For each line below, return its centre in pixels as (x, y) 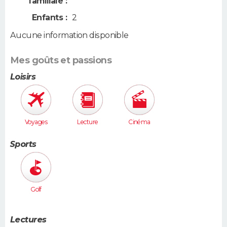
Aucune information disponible (69, 35)
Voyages (36, 122)
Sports (23, 144)
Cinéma (139, 122)
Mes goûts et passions (61, 60)
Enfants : (49, 18)
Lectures (28, 219)
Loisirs (23, 77)
